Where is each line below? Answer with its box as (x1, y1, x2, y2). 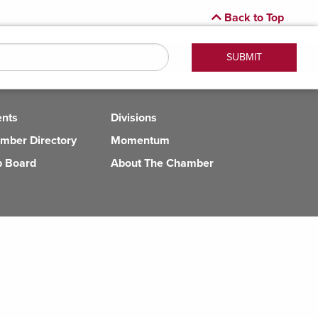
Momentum (111, 133, 170, 148)
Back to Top (221, 11, 284, 25)
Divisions (111, 111, 157, 125)
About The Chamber (111, 156, 214, 170)
